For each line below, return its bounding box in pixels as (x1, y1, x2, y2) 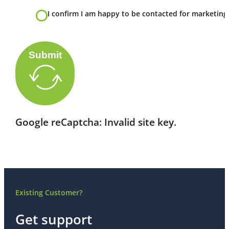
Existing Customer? (15, 187, 83, 197)
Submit (28, 50, 62, 61)
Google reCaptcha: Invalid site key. (15, 115, 177, 129)
